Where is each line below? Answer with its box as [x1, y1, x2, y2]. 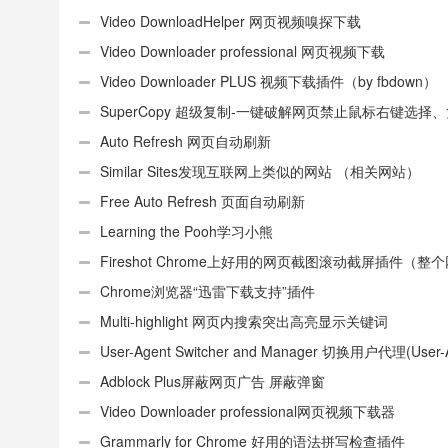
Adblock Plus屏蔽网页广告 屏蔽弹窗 [100, 371, 325, 391]
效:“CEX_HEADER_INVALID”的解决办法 [79, 11, 331, 31]
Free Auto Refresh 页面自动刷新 [100, 191, 305, 211]
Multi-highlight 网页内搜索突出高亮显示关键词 [100, 311, 388, 331]
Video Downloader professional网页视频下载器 [100, 401, 395, 421]
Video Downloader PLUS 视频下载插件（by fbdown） [100, 71, 437, 91]
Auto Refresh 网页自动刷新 [100, 131, 271, 151]
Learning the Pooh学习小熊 [100, 221, 273, 241]
